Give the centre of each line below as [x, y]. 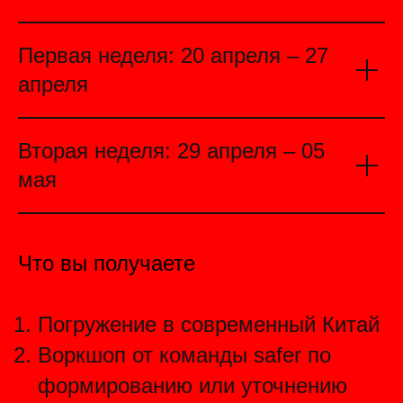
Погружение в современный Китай [209, 324]
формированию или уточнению [193, 385]
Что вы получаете [107, 263]
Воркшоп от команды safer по [184, 355]
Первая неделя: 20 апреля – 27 [173, 55]
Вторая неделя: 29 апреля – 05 [171, 151]
